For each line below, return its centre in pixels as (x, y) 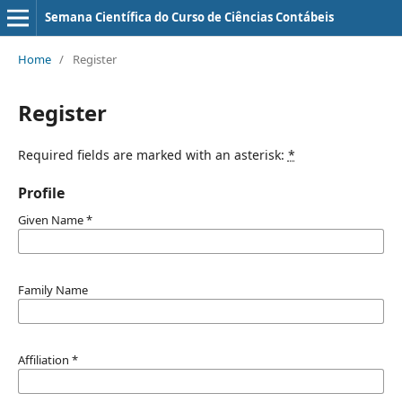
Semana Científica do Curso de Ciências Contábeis (189, 17)
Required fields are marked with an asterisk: (153, 154)
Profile (41, 192)
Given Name (52, 219)
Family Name (52, 289)
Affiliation (44, 359)
